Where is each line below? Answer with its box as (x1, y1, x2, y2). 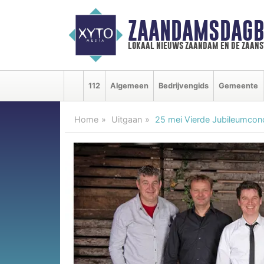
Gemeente (219, 81, 258, 90)
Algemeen (110, 81, 148, 90)
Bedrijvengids (159, 81, 209, 90)
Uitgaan (111, 114, 142, 124)
